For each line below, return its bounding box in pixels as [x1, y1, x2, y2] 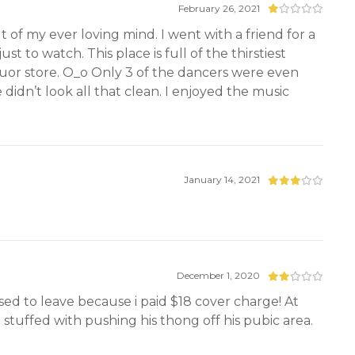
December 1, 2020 [177, 269, 261, 282]
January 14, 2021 [184, 174, 261, 186]
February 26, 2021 [178, 2, 261, 14]
